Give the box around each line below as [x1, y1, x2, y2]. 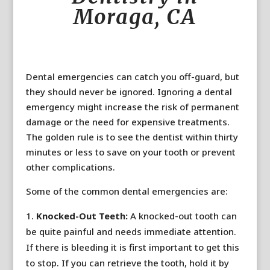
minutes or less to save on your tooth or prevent [25, 146, 236, 158]
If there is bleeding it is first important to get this [25, 241, 239, 253]
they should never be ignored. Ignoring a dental [25, 86, 232, 98]
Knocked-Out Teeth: [36, 210, 130, 222]
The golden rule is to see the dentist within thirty [25, 131, 238, 143]
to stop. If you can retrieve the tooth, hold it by [25, 257, 229, 269]
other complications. [25, 161, 115, 173]
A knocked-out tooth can [130, 210, 237, 222]
